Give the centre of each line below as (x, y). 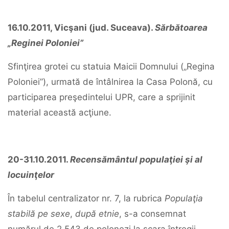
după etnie (97, 214)
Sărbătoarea (181, 28)
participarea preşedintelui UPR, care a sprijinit (101, 97)
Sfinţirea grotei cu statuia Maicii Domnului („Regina (111, 66)
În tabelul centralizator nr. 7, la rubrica (86, 198)
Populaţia (184, 198)
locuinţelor (31, 175)
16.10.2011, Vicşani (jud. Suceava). (81, 28)
